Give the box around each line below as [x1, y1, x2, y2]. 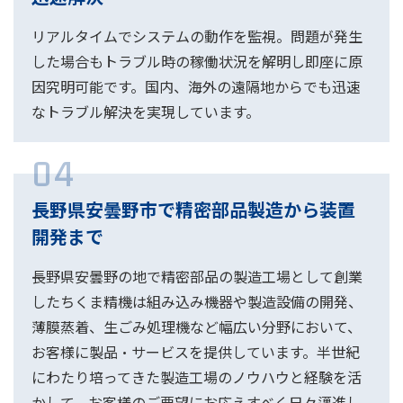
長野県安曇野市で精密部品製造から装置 [31, 196, 355, 223]
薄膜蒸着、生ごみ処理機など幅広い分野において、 [31, 316, 362, 338]
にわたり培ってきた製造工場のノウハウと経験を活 [31, 366, 362, 389]
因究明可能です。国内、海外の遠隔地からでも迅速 [31, 76, 361, 98]
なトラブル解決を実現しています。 [31, 101, 260, 123]
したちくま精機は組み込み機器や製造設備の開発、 [31, 291, 363, 313]
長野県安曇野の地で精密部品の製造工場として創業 [31, 265, 363, 288]
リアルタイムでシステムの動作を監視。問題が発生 [31, 25, 363, 48]
